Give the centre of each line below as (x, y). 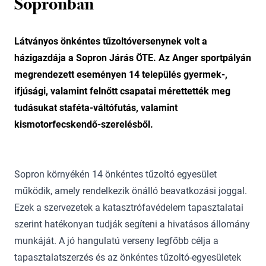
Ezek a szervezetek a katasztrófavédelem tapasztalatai (129, 208)
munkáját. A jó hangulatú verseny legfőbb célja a (116, 241)
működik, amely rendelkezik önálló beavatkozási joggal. (131, 191)
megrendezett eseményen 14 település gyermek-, (121, 75)
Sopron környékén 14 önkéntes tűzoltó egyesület (115, 174)
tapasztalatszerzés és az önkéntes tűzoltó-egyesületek (128, 257)
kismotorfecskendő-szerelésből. (84, 124)
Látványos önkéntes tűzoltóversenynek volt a (111, 41)
